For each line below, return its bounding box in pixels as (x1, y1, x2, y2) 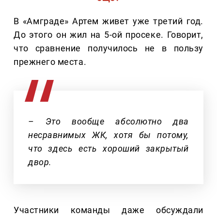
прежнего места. (14, 56, 87, 67)
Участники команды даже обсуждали (14, 204, 203, 215)
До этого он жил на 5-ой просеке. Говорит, (14, 29, 203, 40)
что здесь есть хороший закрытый (28, 143, 189, 154)
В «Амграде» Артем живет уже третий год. (14, 15, 203, 26)
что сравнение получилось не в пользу (14, 43, 203, 53)
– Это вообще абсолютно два (28, 116, 189, 126)
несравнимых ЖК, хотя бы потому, (28, 129, 189, 140)
